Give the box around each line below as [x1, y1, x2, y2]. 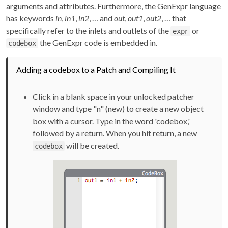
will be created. [64, 140, 119, 151]
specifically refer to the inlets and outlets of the [6, 25, 170, 36]
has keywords [6, 13, 55, 23]
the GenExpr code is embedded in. [38, 38, 157, 48]
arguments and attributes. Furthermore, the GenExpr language [6, 1, 221, 11]
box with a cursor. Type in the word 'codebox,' [33, 116, 190, 126]
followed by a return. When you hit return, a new [33, 128, 197, 138]
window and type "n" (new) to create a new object [33, 104, 204, 114]
